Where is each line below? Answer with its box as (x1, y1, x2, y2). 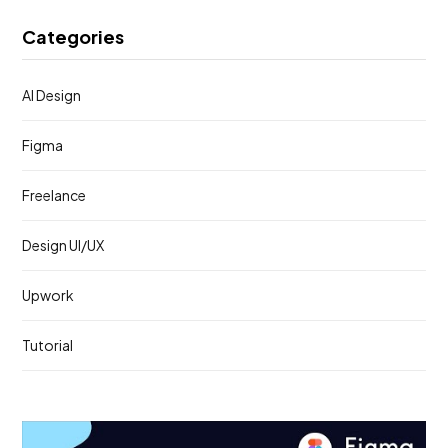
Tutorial (22, 336, 73, 355)
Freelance (22, 186, 86, 205)
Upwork (22, 286, 74, 305)
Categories (22, 25, 124, 49)
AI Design (22, 86, 81, 105)
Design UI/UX (22, 236, 104, 255)
